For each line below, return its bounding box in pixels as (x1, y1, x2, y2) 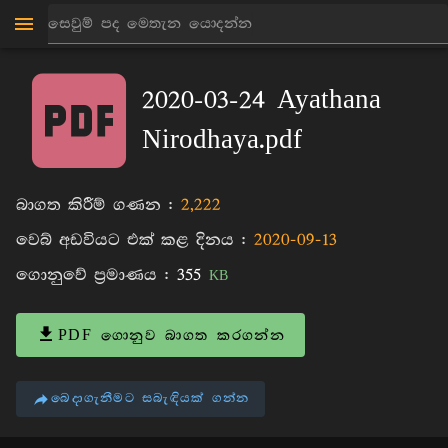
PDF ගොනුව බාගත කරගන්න (57, 326, 286, 344)
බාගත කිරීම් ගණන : (16, 196, 181, 216)
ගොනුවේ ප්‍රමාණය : (16, 266, 177, 286)
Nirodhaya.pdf (142, 127, 302, 156)
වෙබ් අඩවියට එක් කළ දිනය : (16, 231, 254, 251)
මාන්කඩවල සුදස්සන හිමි (92, 30, 264, 48)
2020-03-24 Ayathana (142, 87, 381, 116)
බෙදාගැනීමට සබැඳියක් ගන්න (51, 391, 250, 407)
